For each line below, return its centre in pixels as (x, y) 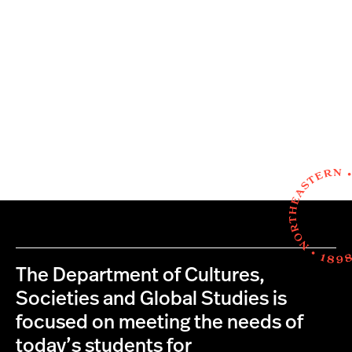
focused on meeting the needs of (159, 323)
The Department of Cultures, (140, 275)
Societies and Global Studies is (151, 299)
